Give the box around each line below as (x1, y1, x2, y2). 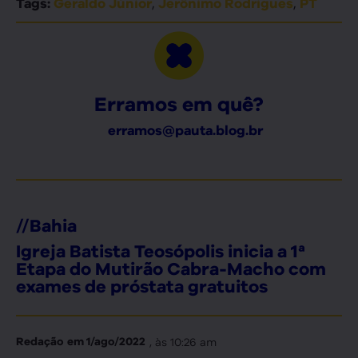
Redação (16, 335, 63, 348)
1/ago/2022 (84, 335, 145, 348)
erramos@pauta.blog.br (107, 122, 263, 139)
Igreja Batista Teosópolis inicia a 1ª (16, 241, 305, 262)
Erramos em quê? (94, 92, 264, 117)
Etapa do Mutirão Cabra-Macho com (16, 258, 326, 280)
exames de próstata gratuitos (16, 276, 268, 297)
